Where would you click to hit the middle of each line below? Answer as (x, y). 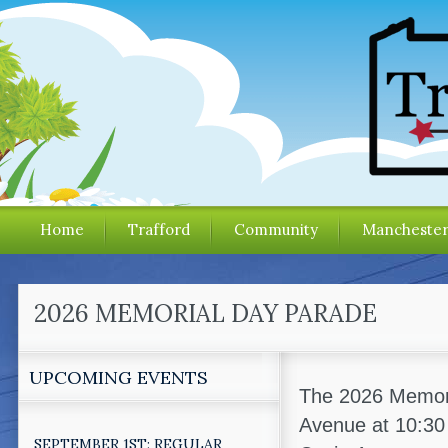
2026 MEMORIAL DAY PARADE (205, 313)
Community (276, 229)
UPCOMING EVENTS (118, 377)
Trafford (159, 229)
